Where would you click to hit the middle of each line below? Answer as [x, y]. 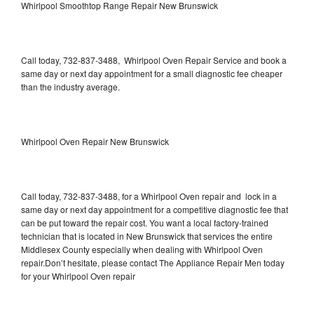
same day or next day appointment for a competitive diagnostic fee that [155, 209]
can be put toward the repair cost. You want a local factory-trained [145, 222]
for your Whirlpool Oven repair [78, 275]
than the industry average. [70, 86]
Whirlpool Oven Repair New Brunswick [95, 141]
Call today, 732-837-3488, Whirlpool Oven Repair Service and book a [154, 60]
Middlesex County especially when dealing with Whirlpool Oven [142, 249]
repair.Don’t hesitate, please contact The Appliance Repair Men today [153, 262]
